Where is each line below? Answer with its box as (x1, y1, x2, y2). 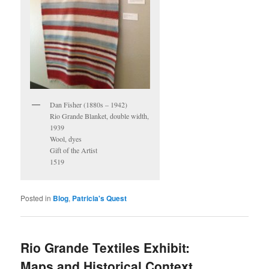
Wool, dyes (50, 133, 82, 144)
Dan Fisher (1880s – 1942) (50, 99, 128, 109)
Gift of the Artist (50, 145, 98, 155)
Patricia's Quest (72, 192, 127, 204)
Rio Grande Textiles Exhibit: (20, 238, 190, 257)
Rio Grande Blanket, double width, (50, 110, 150, 121)
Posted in (20, 192, 52, 203)
